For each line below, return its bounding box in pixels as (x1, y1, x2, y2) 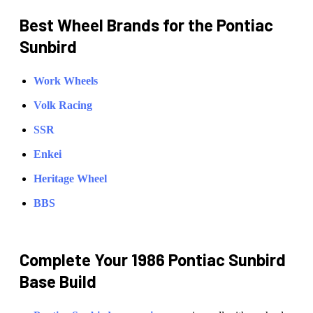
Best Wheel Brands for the (20, 15, 217, 36)
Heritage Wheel (34, 173, 107, 185)
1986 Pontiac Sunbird (131, 249, 286, 270)
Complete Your (20, 249, 131, 270)
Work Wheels (34, 75, 98, 87)
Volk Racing (34, 99, 92, 112)
